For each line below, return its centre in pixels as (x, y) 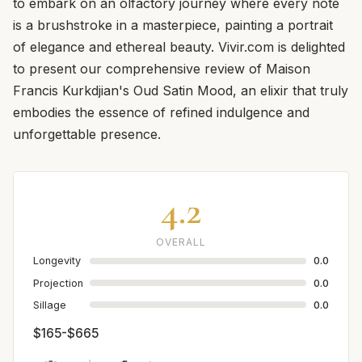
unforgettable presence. (87, 135)
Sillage (50, 305)
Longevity (57, 261)
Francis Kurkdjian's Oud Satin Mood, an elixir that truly (181, 91)
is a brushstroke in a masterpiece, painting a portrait (173, 25)
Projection (58, 283)
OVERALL (181, 242)
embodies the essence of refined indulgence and (161, 113)
